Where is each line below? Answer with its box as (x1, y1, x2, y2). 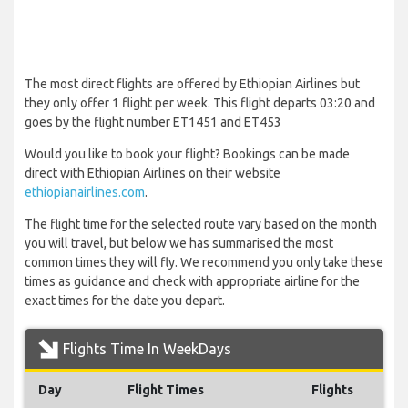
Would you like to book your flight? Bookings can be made (25, 147, 350, 162)
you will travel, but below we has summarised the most (25, 236, 333, 251)
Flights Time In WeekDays (63, 341, 231, 358)
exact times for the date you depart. (25, 293, 225, 309)
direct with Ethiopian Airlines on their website (25, 166, 280, 181)
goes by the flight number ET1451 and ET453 (25, 115, 281, 130)
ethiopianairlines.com (25, 185, 145, 200)
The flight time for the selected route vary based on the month (25, 217, 377, 232)
